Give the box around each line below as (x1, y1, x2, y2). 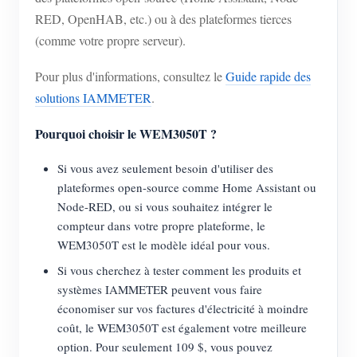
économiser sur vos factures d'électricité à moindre (57, 300, 308, 317)
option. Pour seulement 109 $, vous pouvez (57, 339, 273, 355)
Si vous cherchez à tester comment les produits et (57, 262, 301, 279)
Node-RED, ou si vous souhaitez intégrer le (57, 198, 273, 215)
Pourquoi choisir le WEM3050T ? (35, 124, 217, 143)
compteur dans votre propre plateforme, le (57, 218, 265, 234)
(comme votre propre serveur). (35, 32, 186, 49)
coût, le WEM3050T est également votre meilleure (57, 320, 307, 336)
